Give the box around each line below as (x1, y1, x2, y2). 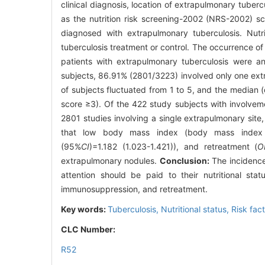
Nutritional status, (161, 203, 231, 214)
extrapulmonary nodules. (61, 155, 160, 166)
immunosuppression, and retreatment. (61, 183, 208, 194)
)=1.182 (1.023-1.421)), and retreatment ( (89, 141, 258, 151)
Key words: (61, 203, 108, 214)
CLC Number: (61, 224, 117, 234)
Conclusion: (159, 155, 209, 166)
